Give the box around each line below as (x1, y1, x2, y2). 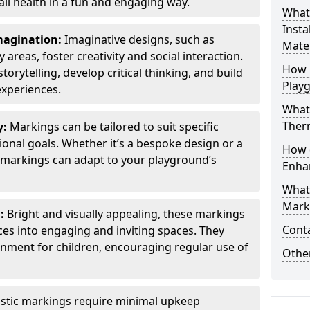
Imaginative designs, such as (64, 32, 215, 47)
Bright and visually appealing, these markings (7, 206, 245, 221)
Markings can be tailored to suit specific (10, 119, 219, 134)
